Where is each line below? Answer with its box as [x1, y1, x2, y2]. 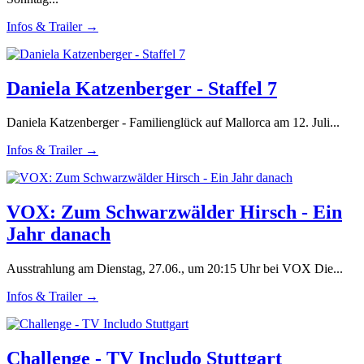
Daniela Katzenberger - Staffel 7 [6, 77, 277, 99]
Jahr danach [6, 223, 110, 245]
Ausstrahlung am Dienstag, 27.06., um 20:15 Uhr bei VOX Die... [6, 262, 343, 276]
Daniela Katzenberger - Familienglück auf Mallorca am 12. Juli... [6, 115, 340, 130]
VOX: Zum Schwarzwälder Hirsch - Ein [6, 201, 342, 223]
